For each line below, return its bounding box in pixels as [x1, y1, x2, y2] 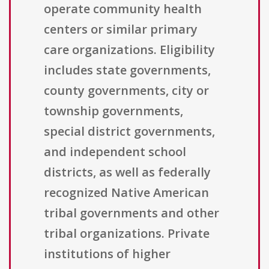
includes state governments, [44, 62, 211, 79]
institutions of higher [44, 246, 171, 262]
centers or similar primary [44, 21, 198, 38]
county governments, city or [44, 82, 209, 99]
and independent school [44, 144, 186, 160]
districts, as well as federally [44, 164, 211, 181]
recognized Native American [44, 184, 209, 201]
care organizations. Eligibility [44, 41, 215, 58]
